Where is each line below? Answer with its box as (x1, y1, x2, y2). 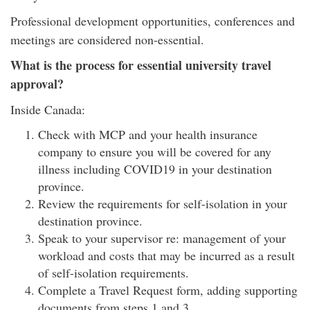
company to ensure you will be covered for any (38, 143, 271, 160)
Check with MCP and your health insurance (38, 126, 257, 143)
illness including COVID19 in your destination (38, 161, 272, 177)
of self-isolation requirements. (38, 264, 193, 281)
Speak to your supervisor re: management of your (38, 230, 286, 246)
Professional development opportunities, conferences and (10, 12, 295, 29)
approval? (10, 75, 64, 93)
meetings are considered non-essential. (10, 31, 204, 48)
